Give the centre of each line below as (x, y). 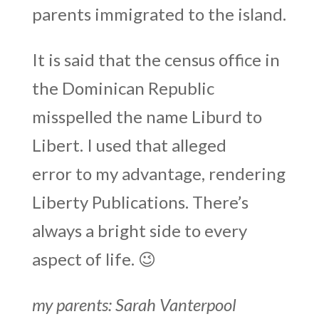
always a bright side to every (139, 230)
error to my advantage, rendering (158, 173)
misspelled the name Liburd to (147, 116)
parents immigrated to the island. (159, 14)
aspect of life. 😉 (94, 258)
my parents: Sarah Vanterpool (134, 304)
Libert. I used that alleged (129, 145)
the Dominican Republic (123, 88)
